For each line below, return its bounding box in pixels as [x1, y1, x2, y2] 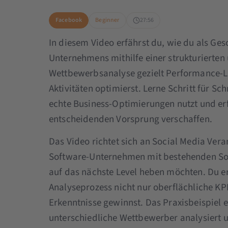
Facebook [55, 15, 82, 24]
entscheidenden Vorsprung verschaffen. [48, 112, 212, 126]
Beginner [95, 15, 120, 24]
